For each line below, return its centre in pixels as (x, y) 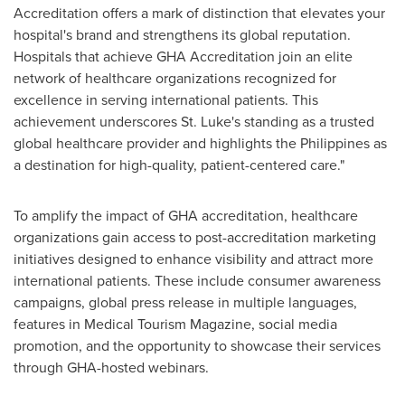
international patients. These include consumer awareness (197, 280)
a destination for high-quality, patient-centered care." (179, 165)
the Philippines (323, 143)
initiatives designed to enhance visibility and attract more (193, 259)
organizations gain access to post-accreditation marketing (195, 237)
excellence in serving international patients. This (166, 99)
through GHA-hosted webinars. (111, 367)
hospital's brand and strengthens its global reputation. (182, 34)
